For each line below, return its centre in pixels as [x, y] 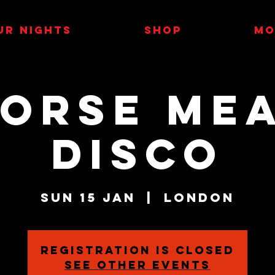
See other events [137, 265]
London [199, 197]
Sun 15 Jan [88, 197]
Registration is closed [137, 250]
